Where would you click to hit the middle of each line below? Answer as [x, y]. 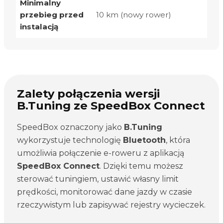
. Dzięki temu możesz [141, 166]
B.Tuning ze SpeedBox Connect [111, 105]
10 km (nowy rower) [134, 14]
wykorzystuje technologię [70, 140]
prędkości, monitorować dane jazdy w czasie [104, 192]
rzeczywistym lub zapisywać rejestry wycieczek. [111, 205]
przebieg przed [52, 14]
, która [178, 140]
